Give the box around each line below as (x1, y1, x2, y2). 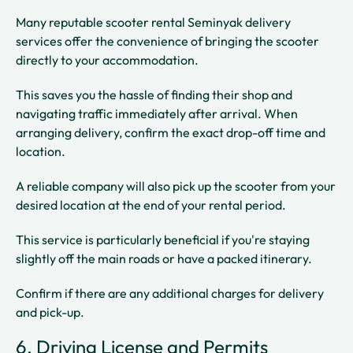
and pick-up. (16, 303, 84, 320)
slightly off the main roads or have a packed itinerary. (16, 250, 314, 266)
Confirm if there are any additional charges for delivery (16, 284, 324, 301)
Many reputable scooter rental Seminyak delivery (16, 13, 291, 30)
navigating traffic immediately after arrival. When (16, 105, 298, 121)
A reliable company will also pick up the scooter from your (16, 177, 336, 194)
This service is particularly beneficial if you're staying (16, 231, 310, 247)
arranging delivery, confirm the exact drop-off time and (16, 124, 325, 140)
